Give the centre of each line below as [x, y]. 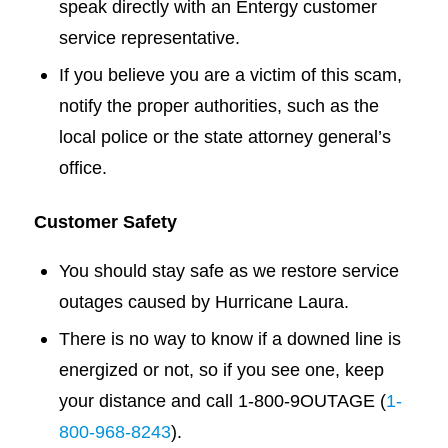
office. [82, 167]
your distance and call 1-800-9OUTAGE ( [222, 401]
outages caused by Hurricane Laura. [203, 302]
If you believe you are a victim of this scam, [230, 74]
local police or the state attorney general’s [224, 136]
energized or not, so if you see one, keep [221, 370]
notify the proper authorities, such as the [218, 105]
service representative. [151, 37]
